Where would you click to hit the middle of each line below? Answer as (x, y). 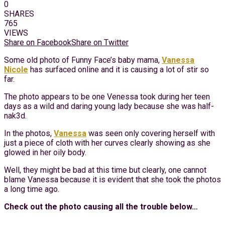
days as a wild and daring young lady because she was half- (109, 106)
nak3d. (15, 116)
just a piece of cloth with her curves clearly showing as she (107, 143)
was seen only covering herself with (151, 133)
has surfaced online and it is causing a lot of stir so (119, 69)
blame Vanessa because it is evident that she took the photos (113, 179)
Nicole (16, 69)
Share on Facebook (38, 42)
